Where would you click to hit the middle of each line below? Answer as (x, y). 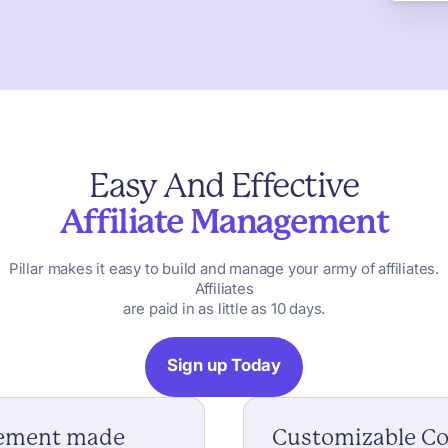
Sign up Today (224, 365)
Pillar (26, 268)
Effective (294, 185)
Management (289, 221)
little (232, 308)
